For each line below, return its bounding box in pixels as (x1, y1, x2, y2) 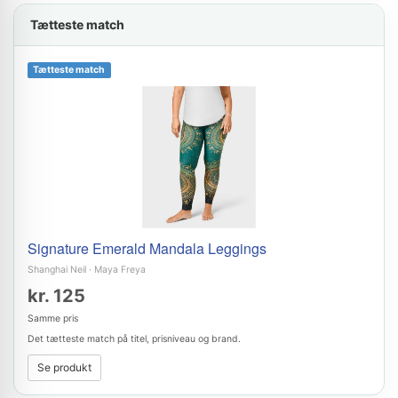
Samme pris (28, 313, 78, 324)
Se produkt (37, 361, 92, 374)
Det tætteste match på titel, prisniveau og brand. (28, 333, 241, 345)
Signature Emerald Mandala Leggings (28, 238, 267, 259)
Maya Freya (94, 264, 146, 275)
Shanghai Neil (28, 264, 86, 275)
